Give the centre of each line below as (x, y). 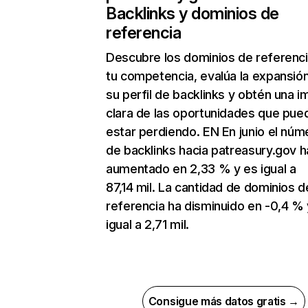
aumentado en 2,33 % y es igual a (201, 169)
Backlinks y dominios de (192, 14)
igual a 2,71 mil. (147, 225)
